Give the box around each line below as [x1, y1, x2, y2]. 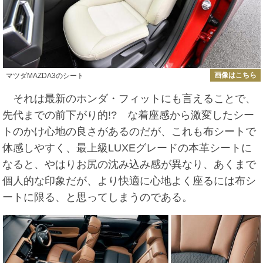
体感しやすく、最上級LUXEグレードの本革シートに [2, 142, 252, 154]
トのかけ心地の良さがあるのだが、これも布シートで [2, 126, 257, 138]
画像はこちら [214, 70, 257, 79]
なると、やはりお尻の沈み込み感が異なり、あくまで [2, 159, 257, 171]
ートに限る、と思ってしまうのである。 [2, 191, 193, 204]
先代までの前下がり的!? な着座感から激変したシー [2, 109, 255, 122]
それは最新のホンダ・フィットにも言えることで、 [2, 93, 257, 105]
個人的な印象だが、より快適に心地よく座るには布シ [2, 175, 257, 187]
